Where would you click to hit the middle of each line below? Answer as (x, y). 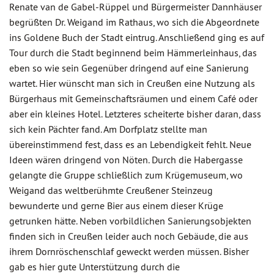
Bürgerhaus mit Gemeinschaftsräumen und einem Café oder (133, 99)
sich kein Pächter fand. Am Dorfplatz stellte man (108, 129)
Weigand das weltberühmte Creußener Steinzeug (111, 191)
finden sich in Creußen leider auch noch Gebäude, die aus (129, 236)
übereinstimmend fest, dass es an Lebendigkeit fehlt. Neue (130, 145)
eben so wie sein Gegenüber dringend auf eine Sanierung (129, 68)
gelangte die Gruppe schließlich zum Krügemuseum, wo (126, 175)
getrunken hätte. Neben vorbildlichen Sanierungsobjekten (130, 221)
